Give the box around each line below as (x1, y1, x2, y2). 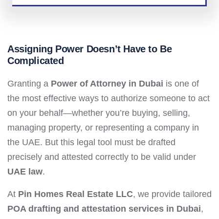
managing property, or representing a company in (7, 123, 199, 132)
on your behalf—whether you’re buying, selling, (7, 108, 190, 118)
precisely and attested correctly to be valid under (7, 152, 196, 162)
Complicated (7, 55, 64, 66)
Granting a (7, 79, 51, 88)
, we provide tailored (133, 189, 212, 199)
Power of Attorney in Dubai (51, 79, 163, 88)
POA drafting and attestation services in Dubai (7, 204, 201, 214)
